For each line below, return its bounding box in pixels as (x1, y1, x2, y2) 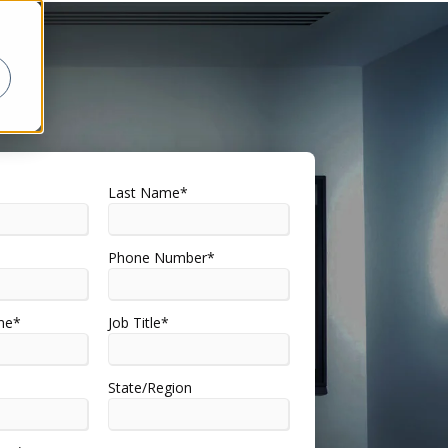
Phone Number (108, 248, 208, 268)
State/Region (108, 378, 193, 398)
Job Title (108, 313, 162, 333)
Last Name (108, 183, 181, 203)
